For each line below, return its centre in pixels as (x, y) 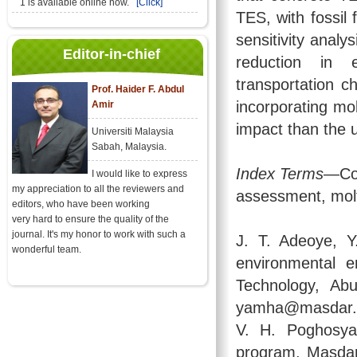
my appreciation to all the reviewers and (98, 189)
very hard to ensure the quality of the (90, 219)
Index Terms (280, 174)
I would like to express (139, 174)
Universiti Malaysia (133, 131)
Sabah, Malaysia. (129, 147)
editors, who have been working (81, 204)
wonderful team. (47, 249)
